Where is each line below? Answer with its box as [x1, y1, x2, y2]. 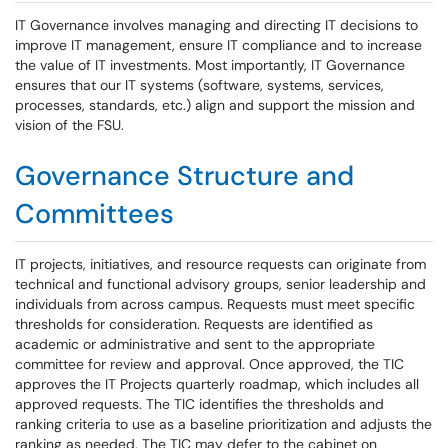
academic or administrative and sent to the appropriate [15, 335, 375, 353]
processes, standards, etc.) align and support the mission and [15, 96, 415, 114]
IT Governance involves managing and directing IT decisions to [15, 16, 418, 34]
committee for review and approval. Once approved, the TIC [15, 355, 404, 373]
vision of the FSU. [15, 116, 124, 134]
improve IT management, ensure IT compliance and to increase [15, 36, 422, 54]
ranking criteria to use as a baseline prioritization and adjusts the [15, 415, 432, 433]
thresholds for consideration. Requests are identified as [15, 315, 373, 333]
